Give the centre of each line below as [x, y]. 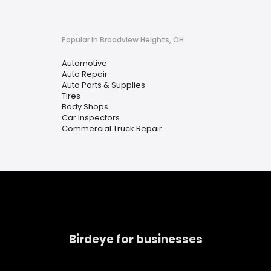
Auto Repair [85, 74]
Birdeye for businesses [136, 239]
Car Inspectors [91, 118]
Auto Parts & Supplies [103, 85]
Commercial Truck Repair [112, 129]
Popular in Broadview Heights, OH [123, 40]
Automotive [84, 63]
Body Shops [85, 107]
